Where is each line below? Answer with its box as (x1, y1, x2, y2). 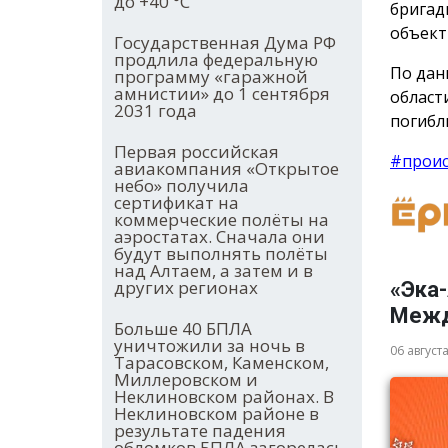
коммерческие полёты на (114, 208, 329, 232)
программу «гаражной (114, 65, 308, 89)
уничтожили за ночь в (114, 334, 305, 358)
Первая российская (114, 140, 279, 164)
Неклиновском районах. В (114, 385, 334, 409)
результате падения (114, 419, 286, 443)
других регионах (114, 276, 258, 300)
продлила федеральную (114, 48, 318, 72)
